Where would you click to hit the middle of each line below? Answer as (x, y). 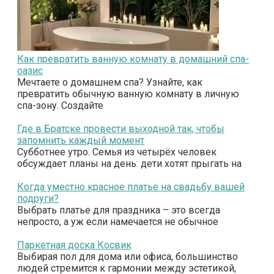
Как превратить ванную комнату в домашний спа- (133, 59)
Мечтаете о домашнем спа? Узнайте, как (110, 83)
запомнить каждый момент (81, 141)
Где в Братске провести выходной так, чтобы (121, 129)
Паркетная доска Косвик (74, 245)
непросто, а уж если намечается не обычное (118, 222)
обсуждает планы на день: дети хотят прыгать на (129, 164)
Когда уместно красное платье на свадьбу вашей (131, 187)
